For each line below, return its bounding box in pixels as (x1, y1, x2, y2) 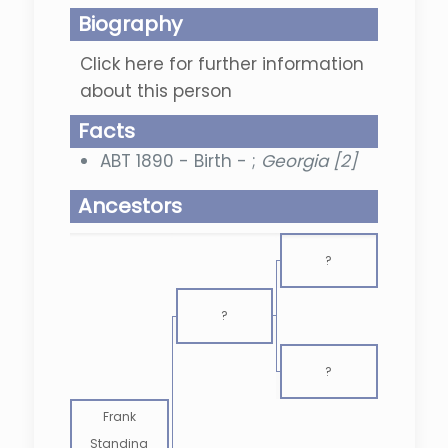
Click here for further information (79, 52, 364, 76)
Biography (77, 10, 182, 38)
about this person (79, 79, 232, 103)
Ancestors (77, 192, 182, 220)
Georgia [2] (260, 149, 357, 173)
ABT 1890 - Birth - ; (99, 149, 261, 173)
